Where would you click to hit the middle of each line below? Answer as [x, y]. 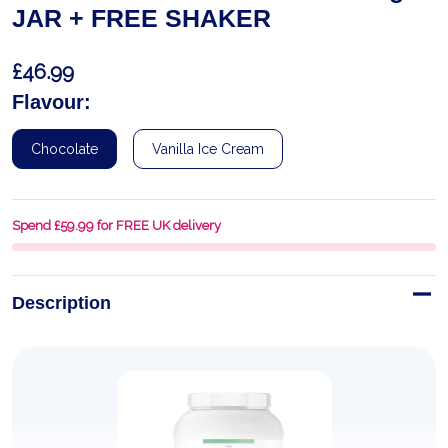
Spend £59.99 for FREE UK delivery [116, 225]
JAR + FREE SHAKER [141, 18]
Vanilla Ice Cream [208, 149]
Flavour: [51, 102]
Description [61, 303]
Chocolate [64, 149]
